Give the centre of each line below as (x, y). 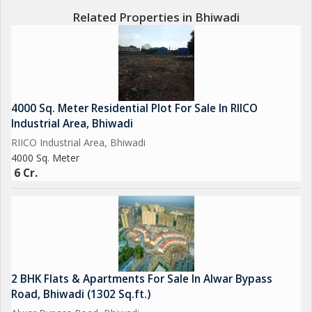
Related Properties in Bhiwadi (156, 17)
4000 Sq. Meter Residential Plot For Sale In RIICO (134, 108)
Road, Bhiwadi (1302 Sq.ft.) (81, 294)
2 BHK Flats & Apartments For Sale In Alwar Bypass (142, 279)
